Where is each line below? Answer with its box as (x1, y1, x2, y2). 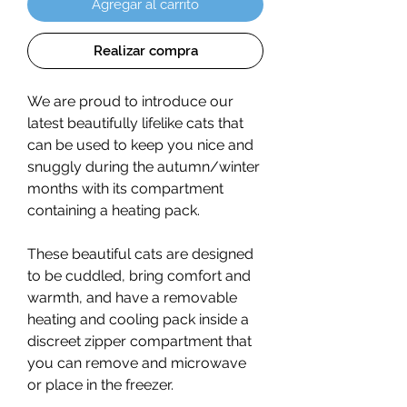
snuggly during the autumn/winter (27, 158, 260, 176)
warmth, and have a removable (27, 289, 237, 307)
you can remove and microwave (27, 354, 246, 372)
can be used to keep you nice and (27, 136, 253, 154)
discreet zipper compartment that (27, 333, 252, 351)
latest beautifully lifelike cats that (27, 114, 243, 133)
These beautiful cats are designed (27, 245, 253, 263)
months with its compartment (27, 180, 223, 198)
